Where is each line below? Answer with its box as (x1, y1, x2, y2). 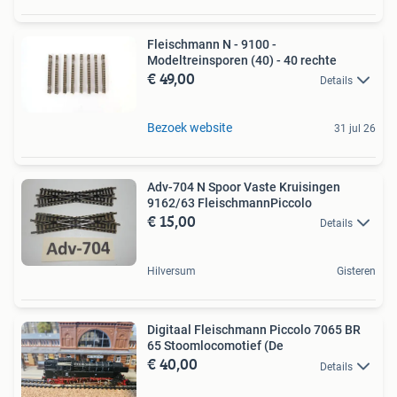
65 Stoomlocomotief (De (147, 339, 284, 354)
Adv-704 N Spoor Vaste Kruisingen (147, 179, 340, 194)
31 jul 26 (334, 121, 376, 135)
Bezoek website (147, 120, 232, 135)
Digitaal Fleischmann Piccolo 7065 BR (147, 323, 361, 338)
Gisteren (337, 265, 376, 278)
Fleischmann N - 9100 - (147, 36, 276, 51)
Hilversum (147, 265, 196, 278)
